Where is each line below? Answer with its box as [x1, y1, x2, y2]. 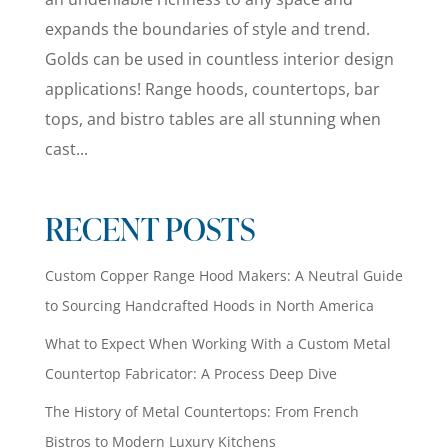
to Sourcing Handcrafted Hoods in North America [44, 295, 374, 315]
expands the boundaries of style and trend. [44, 17, 370, 40]
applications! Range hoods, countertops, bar [44, 77, 380, 100]
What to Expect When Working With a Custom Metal [44, 333, 391, 353]
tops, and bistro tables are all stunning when [44, 107, 381, 130]
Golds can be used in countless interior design [44, 47, 394, 70]
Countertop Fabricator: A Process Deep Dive [44, 363, 337, 383]
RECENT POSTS [44, 205, 255, 249]
